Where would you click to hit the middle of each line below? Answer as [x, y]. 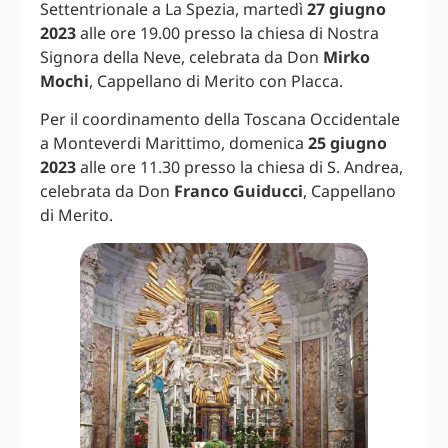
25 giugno [347, 143]
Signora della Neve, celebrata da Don [181, 56]
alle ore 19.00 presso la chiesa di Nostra [227, 32]
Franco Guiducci [238, 191]
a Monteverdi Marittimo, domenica [174, 143]
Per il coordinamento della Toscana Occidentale [220, 119]
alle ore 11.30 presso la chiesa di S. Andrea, [239, 167]
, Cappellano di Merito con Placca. [216, 80]
